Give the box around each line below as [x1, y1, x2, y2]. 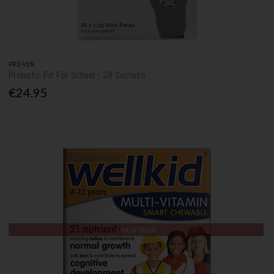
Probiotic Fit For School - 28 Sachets [9, 68, 146, 82]
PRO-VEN [9, 59, 35, 70]
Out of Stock [116, 224, 157, 234]
